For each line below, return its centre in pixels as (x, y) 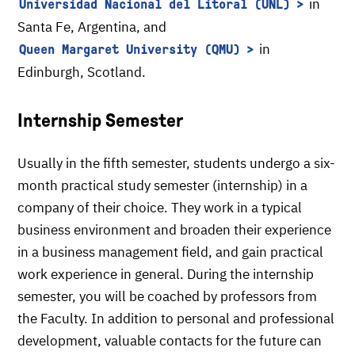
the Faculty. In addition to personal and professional (176, 319)
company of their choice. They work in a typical (160, 208)
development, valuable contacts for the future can (170, 341)
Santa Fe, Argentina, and (92, 27)
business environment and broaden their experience (174, 230)
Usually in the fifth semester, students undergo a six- (176, 163)
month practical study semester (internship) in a (162, 185)
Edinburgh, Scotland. (82, 72)
